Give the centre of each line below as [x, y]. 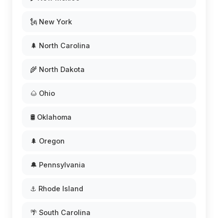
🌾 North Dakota [57, 69]
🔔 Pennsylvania [58, 164]
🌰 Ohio [43, 93]
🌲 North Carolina [60, 45]
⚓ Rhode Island [57, 188]
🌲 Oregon [47, 141]
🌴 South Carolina [60, 212]
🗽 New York [51, 21]
